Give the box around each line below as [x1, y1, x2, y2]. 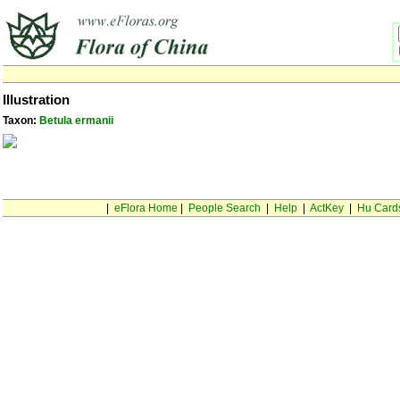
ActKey [309, 202, 344, 214]
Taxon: [3, 114, 39, 127]
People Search [187, 202, 261, 214]
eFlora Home [113, 202, 178, 214]
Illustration [3, 93, 70, 107]
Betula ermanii [39, 114, 113, 127]
